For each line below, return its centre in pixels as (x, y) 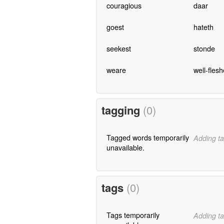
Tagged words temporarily (147, 137)
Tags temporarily (133, 214)
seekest (118, 48)
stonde (204, 48)
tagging (122, 110)
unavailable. (125, 147)
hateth (203, 27)
